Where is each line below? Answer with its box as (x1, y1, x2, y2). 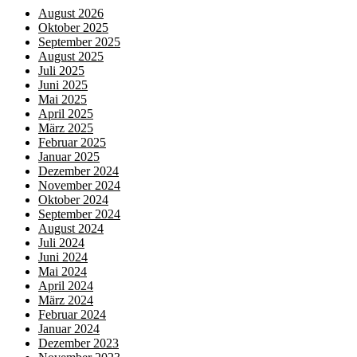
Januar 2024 (38, 322, 100, 335)
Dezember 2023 (38, 336, 119, 350)
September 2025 (38, 35, 120, 49)
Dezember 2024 (38, 164, 119, 178)
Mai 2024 (38, 265, 87, 278)
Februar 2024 (38, 308, 106, 321)
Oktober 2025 (38, 21, 108, 34)
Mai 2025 (38, 92, 87, 106)
